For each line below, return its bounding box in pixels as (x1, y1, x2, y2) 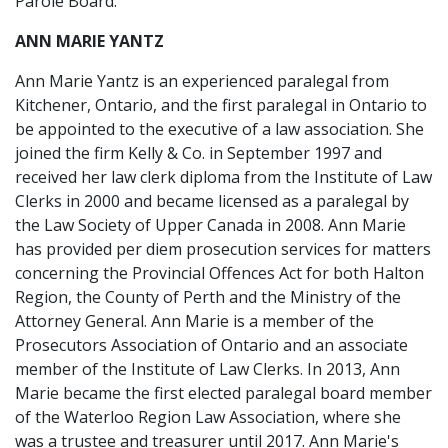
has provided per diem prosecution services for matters (15, 238, 431, 260)
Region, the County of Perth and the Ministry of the (15, 286, 401, 308)
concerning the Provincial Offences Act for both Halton (15, 262, 424, 284)
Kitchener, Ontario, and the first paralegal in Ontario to (15, 94, 427, 116)
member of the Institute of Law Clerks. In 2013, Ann (15, 358, 400, 380)
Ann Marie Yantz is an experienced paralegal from (15, 70, 389, 92)
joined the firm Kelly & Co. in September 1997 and (15, 142, 382, 164)
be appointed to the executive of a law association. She (15, 118, 424, 140)
